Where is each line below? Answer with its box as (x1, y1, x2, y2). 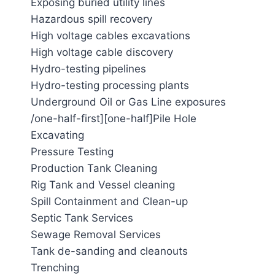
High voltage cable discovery (31, 46, 173, 58)
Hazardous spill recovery (31, 13, 152, 25)
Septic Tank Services (31, 212, 133, 224)
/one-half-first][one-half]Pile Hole (31, 112, 196, 125)
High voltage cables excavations (31, 29, 190, 42)
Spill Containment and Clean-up (31, 195, 188, 207)
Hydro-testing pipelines (31, 63, 146, 75)
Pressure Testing (31, 145, 114, 158)
